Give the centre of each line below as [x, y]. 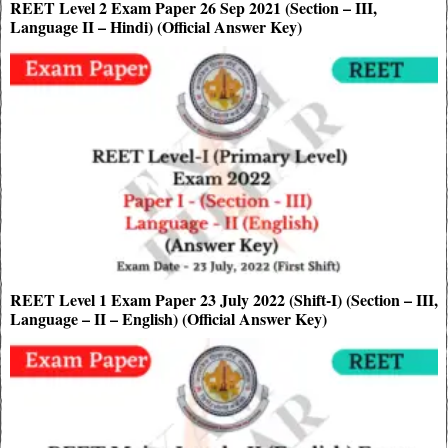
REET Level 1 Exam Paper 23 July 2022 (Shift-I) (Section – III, [224, 299]
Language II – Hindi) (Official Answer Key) [156, 26]
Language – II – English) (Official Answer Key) [168, 318]
